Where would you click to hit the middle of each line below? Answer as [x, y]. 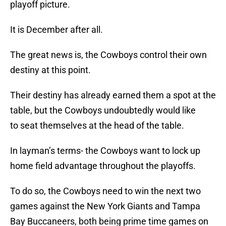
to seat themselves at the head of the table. [97, 126]
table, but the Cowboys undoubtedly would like [103, 110]
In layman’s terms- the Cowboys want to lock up [105, 151]
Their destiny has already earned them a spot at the [113, 95]
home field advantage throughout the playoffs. [103, 166]
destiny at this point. [50, 70]
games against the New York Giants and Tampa [105, 206]
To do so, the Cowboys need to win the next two [105, 191]
